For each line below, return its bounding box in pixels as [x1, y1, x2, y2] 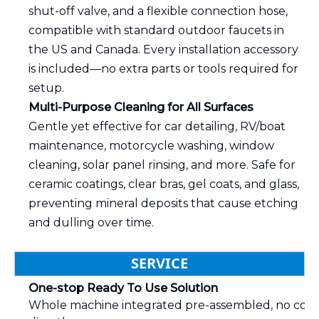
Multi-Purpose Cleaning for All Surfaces [28, 100, 253, 114]
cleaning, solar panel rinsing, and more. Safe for [28, 158, 296, 172]
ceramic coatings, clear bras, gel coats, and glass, [28, 177, 299, 191]
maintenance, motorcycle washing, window [28, 139, 274, 152]
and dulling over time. [28, 216, 154, 229]
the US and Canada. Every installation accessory [28, 43, 298, 56]
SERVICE [131, 253, 188, 273]
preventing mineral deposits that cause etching [28, 197, 298, 210]
